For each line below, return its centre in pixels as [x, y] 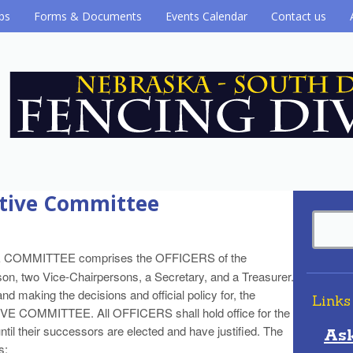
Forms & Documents [88, 16]
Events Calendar [206, 16]
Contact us [299, 16]
